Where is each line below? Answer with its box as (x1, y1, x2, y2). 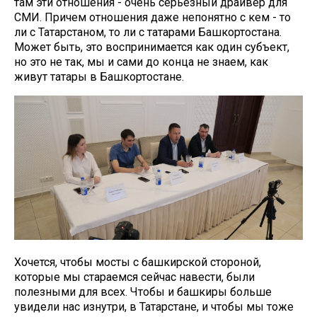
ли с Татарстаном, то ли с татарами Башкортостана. (14, 25, 282, 39)
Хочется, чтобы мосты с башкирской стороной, (14, 255, 261, 269)
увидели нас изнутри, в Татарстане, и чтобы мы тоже (14, 300, 294, 313)
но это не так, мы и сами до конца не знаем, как (14, 55, 268, 69)
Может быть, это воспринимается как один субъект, (14, 40, 289, 54)
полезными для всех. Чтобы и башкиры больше (14, 285, 272, 299)
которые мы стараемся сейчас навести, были (14, 270, 255, 284)
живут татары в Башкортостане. (14, 70, 184, 83)
